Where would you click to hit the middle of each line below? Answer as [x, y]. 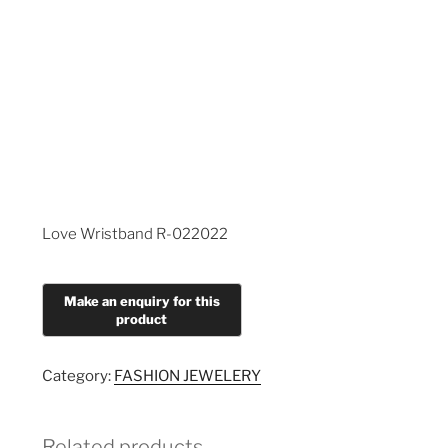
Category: [77, 376]
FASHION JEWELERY [187, 376]
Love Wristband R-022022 [134, 233]
